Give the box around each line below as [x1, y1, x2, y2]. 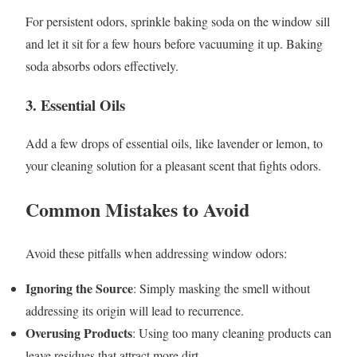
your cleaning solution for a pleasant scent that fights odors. [25, 157, 321, 175]
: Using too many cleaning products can [132, 324, 331, 342]
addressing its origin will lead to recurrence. [25, 302, 244, 320]
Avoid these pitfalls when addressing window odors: [25, 245, 287, 262]
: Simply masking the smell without [133, 280, 310, 297]
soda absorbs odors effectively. [25, 57, 178, 74]
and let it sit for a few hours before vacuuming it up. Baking [25, 34, 323, 52]
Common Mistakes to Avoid [25, 195, 249, 224]
